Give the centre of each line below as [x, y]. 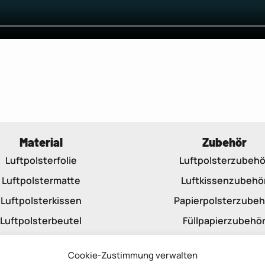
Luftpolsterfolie [41, 160]
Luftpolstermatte [41, 180]
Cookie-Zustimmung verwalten [132, 255]
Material [41, 142]
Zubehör [224, 142]
